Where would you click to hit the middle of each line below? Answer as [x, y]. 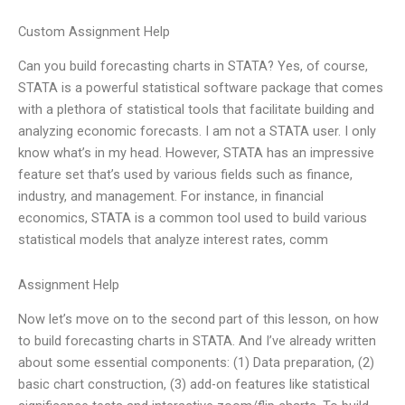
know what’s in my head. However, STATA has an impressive [196, 153]
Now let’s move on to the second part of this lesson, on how [198, 320]
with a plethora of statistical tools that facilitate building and [196, 110]
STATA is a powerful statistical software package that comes [201, 88]
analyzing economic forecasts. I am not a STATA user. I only [197, 132]
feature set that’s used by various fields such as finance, [185, 175]
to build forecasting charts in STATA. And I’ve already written [197, 341]
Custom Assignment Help [94, 31]
